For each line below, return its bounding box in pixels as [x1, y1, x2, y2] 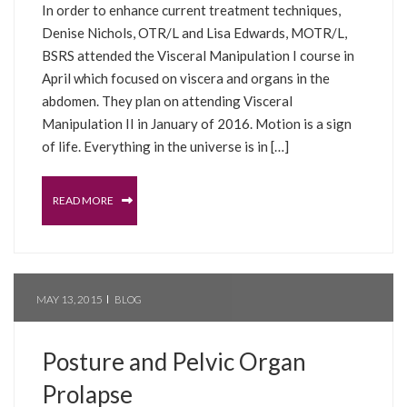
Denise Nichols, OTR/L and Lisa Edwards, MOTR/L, [42, 24, 347, 41]
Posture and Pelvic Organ [42, 346, 306, 376]
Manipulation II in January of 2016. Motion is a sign [42, 114, 352, 132]
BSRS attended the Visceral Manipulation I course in [42, 46, 354, 64]
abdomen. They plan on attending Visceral [42, 92, 293, 109]
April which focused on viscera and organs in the [42, 69, 330, 86]
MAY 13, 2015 [36, 292, 103, 306]
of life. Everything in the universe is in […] [42, 137, 289, 154]
